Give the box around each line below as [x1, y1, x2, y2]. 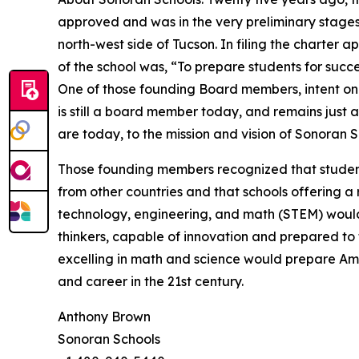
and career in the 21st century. [58, 273, 244, 290]
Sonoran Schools [58, 331, 160, 348]
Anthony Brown [58, 309, 151, 325]
